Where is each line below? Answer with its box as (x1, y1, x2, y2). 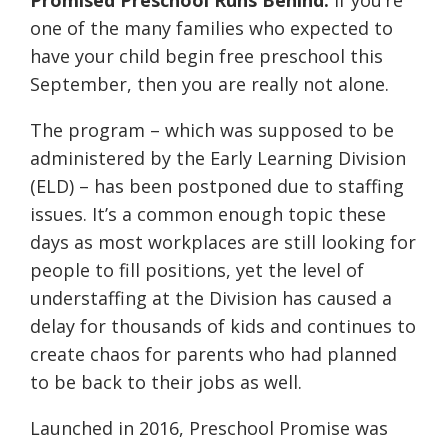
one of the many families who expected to (30, 16, 393, 41)
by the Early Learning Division (145, 146, 406, 171)
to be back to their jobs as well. (30, 370, 302, 395)
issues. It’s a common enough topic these (30, 202, 386, 227)
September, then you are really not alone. (30, 72, 394, 97)
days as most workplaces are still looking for (30, 230, 416, 255)
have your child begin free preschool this (30, 44, 383, 69)
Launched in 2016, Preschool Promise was (30, 416, 388, 441)
